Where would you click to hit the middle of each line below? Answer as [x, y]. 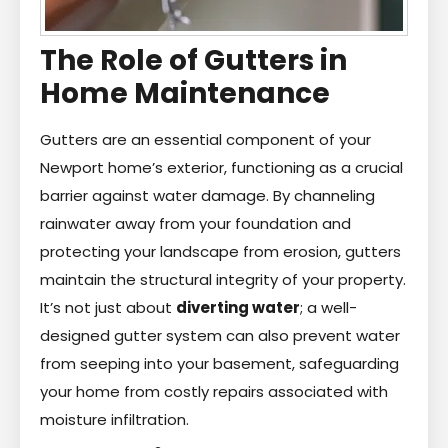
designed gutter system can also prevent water [220, 335]
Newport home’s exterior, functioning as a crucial [221, 167]
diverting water [238, 307]
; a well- [328, 307]
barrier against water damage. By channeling [207, 195]
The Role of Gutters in [193, 60]
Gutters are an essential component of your [205, 139]
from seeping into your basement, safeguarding [219, 363]
